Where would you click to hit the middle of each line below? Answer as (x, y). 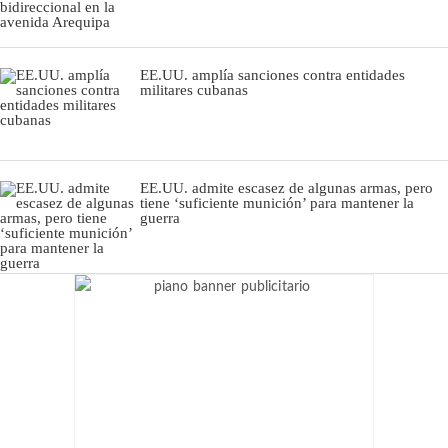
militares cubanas (194, 89)
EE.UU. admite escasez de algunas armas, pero (286, 187)
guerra (160, 217)
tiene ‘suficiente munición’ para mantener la (277, 202)
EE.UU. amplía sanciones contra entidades (272, 74)
